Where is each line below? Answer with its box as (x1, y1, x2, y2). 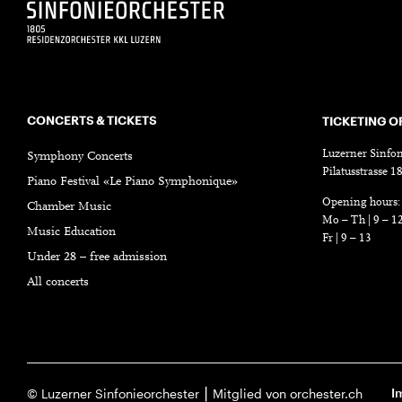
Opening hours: (322, 196, 400, 208)
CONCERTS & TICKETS (27, 112, 156, 127)
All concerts (27, 275, 89, 289)
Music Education (27, 225, 116, 239)
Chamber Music (27, 200, 111, 214)
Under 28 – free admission (27, 250, 167, 264)
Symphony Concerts (27, 150, 133, 163)
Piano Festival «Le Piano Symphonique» (27, 175, 238, 188)
